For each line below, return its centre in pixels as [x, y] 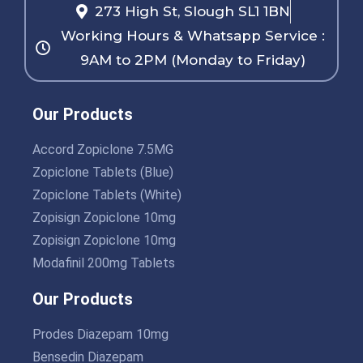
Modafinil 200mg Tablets [104, 263]
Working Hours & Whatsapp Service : [192, 35]
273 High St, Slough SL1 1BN [192, 11]
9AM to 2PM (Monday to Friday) [192, 60]
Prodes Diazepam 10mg [101, 334]
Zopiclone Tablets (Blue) [103, 172]
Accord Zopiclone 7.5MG [103, 149]
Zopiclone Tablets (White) [107, 194]
